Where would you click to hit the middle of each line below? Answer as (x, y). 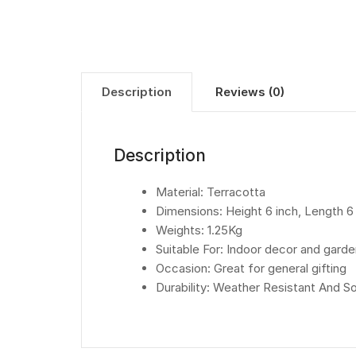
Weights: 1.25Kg (199, 230)
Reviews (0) (250, 92)
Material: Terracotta (211, 192)
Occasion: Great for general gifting (255, 268)
